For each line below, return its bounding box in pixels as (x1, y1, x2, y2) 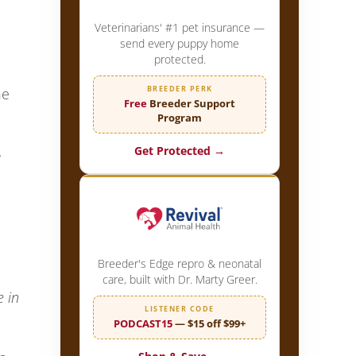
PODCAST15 (114, 315, 172, 331)
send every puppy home (120, 35, 239, 51)
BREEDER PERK (146, 83, 213, 94)
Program (157, 110, 202, 125)
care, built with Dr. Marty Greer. (102, 271, 257, 287)
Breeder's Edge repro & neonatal (98, 255, 261, 271)
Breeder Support (147, 95, 235, 110)
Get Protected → (134, 142, 225, 158)
